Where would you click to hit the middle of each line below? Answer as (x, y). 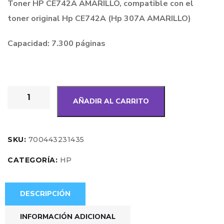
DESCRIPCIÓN (45, 193)
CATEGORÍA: (34, 160)
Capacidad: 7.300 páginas (56, 43)
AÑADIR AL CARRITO (111, 101)
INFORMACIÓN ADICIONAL (68, 216)
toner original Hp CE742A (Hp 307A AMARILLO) (99, 18)
